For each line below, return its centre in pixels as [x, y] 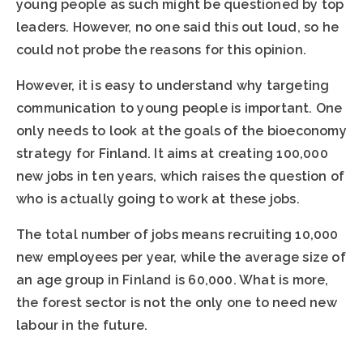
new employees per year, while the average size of [181, 258]
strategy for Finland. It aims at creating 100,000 [172, 154]
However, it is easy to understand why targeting [173, 86]
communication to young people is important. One [179, 109]
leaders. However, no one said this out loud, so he [178, 28]
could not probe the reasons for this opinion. [162, 50]
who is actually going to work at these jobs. [158, 199]
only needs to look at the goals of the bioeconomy [181, 131]
